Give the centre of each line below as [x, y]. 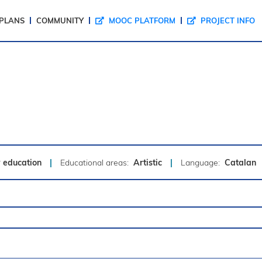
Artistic [148, 162]
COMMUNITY [60, 20]
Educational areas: [96, 162]
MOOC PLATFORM [141, 20]
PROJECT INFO [227, 20]
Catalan [241, 162]
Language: [202, 162]
